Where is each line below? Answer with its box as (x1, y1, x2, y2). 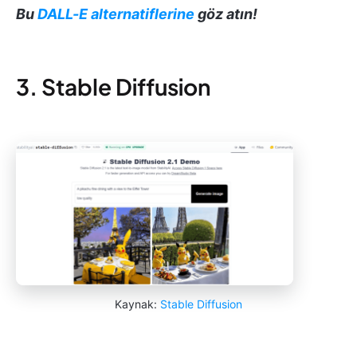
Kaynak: (115, 297, 160, 312)
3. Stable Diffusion (16, 73, 210, 101)
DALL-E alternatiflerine (37, 6, 194, 23)
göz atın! (194, 6, 257, 23)
